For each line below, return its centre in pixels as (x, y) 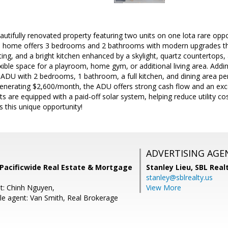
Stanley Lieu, (170, 167)
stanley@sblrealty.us (179, 177)
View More (164, 188)
